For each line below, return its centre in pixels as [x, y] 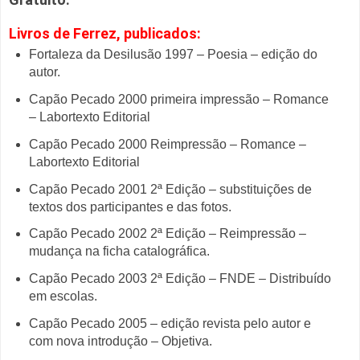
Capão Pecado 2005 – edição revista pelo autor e [170, 324]
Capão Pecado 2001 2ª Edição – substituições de [170, 189]
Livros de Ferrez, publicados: [106, 34]
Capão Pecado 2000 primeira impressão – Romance [178, 99]
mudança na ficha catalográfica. [119, 252]
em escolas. [63, 297]
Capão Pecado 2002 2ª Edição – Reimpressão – [167, 234]
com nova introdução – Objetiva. [120, 342]
